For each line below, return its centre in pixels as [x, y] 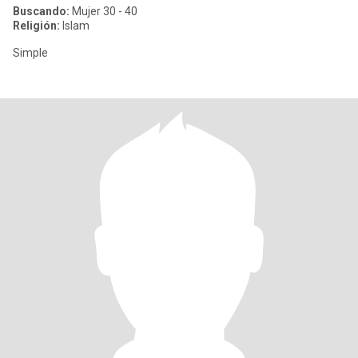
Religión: [36, 26]
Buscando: [41, 11]
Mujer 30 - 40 [103, 11]
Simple [30, 53]
